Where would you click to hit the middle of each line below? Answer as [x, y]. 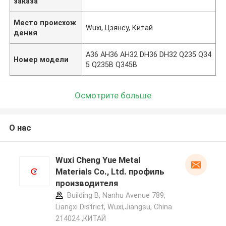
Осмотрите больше [113, 95]
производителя [87, 183]
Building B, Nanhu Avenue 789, [115, 195]
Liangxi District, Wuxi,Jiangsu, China [114, 207]
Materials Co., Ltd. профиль [110, 172]
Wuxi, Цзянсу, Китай [120, 27]
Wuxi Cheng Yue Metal [98, 160]
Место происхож [45, 22]
